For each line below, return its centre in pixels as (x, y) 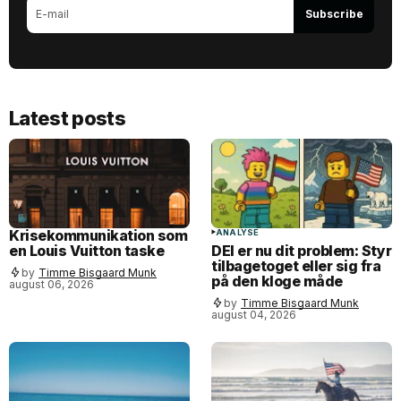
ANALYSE (238, 233)
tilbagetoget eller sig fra (296, 266)
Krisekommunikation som (98, 236)
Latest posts (68, 118)
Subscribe (334, 14)
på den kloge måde (277, 282)
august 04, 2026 (254, 315)
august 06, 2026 (51, 285)
